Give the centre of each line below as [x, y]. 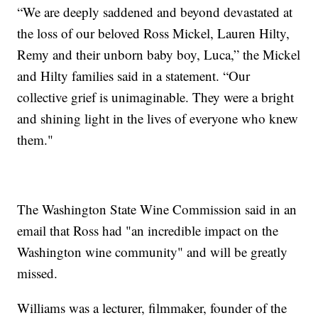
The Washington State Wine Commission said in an [157, 209]
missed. [38, 273]
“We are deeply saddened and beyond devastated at [155, 11]
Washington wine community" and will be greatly [153, 251]
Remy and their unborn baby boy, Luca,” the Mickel [159, 54]
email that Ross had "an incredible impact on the [148, 230]
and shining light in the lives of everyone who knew [158, 118]
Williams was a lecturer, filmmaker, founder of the [152, 307]
